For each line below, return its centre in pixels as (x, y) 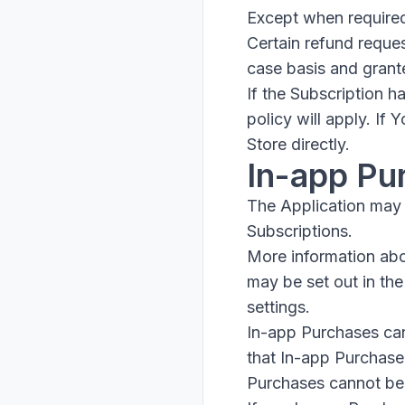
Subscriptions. (300, 231)
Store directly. (298, 144)
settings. (278, 307)
